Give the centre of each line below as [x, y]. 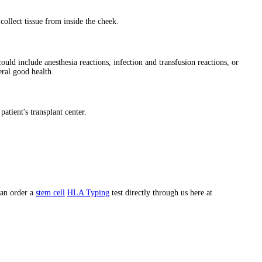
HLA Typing [88, 193]
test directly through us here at [161, 193]
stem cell [50, 193]
